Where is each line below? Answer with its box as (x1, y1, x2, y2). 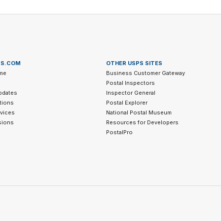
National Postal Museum (106, 109, 172, 116)
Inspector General (106, 89, 156, 97)
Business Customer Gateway (106, 70, 185, 77)
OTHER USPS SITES (106, 60, 163, 67)
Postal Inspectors (106, 79, 155, 87)
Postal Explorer (106, 99, 148, 107)
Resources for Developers (106, 119, 179, 126)
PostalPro (106, 129, 133, 136)
